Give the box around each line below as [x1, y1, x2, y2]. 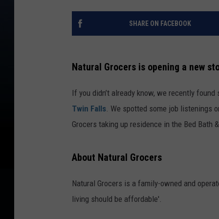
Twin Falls [72, 104, 106, 114]
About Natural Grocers [72, 152, 162, 164]
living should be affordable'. [72, 194, 162, 204]
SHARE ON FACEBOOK [129, 19, 191, 27]
